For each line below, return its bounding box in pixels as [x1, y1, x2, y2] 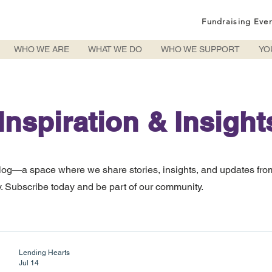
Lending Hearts [19, 248, 70, 257]
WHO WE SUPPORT [161, 44, 240, 54]
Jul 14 [19, 258, 39, 267]
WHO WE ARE [14, 44, 69, 54]
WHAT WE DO [88, 44, 142, 54]
